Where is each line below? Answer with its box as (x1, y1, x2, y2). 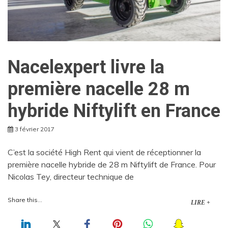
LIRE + (191, 198, 210, 206)
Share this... (8, 195, 42, 204)
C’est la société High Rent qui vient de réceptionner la (8, 147, 201, 157)
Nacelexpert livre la (8, 56, 164, 78)
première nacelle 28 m (8, 78, 190, 100)
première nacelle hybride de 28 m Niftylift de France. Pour (8, 159, 216, 169)
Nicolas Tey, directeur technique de (8, 171, 134, 182)
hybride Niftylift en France (8, 100, 220, 122)
